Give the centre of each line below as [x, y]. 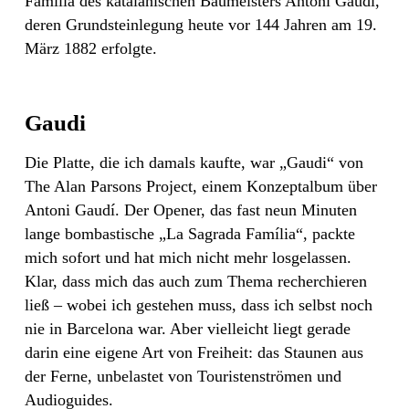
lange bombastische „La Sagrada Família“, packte [190, 233]
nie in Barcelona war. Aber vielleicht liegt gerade [188, 328]
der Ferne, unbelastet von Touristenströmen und [183, 376]
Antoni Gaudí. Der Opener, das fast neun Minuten [191, 210]
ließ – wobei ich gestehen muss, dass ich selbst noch [199, 304]
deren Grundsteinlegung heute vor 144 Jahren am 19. [201, 24]
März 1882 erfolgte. [91, 48]
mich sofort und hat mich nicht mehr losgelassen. [188, 257]
